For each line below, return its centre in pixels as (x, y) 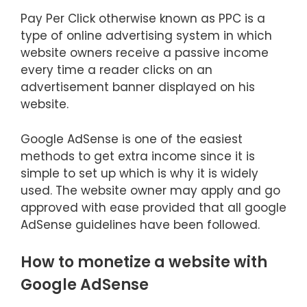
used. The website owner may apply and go (150, 190)
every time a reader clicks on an (116, 70)
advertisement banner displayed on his (138, 87)
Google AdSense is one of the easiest (132, 139)
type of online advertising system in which (146, 36)
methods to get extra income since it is (138, 156)
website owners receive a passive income (145, 53)
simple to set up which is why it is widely (139, 173)
